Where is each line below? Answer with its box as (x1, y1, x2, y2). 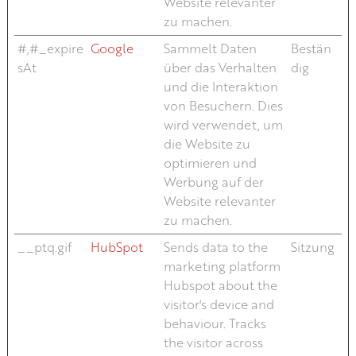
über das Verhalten (163, 59, 277, 75)
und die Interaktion (163, 78, 278, 95)
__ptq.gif (17, 238, 72, 255)
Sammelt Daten (163, 40, 257, 56)
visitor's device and (163, 296, 274, 312)
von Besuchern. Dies (163, 97, 283, 114)
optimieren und (163, 154, 257, 171)
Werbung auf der (163, 173, 264, 190)
